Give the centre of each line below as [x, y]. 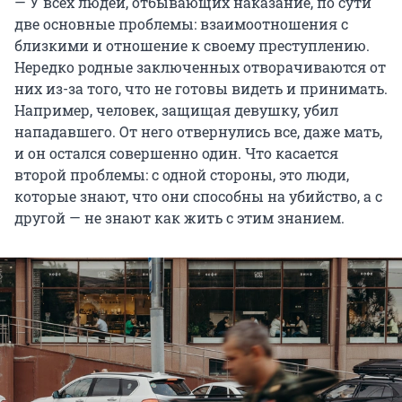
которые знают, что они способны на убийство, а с [198, 197]
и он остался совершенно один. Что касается [176, 153]
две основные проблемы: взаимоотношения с [181, 24]
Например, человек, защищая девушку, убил [176, 110]
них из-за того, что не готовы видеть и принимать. [201, 89]
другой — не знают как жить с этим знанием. [179, 218]
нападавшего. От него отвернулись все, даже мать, [198, 132]
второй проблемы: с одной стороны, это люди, [182, 175]
